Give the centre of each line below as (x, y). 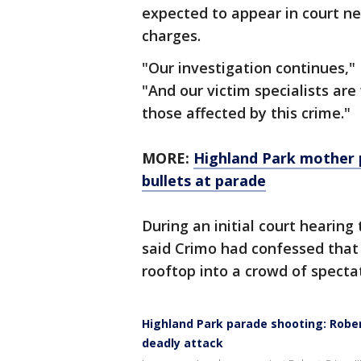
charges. (171, 36)
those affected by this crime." (246, 113)
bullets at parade (204, 181)
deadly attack (183, 343)
